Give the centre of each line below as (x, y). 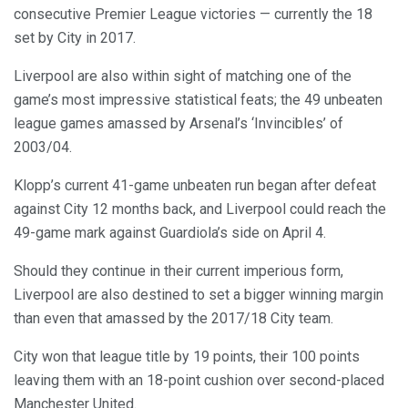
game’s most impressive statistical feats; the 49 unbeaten (198, 100)
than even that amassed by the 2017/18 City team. (173, 319)
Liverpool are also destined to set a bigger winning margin (199, 295)
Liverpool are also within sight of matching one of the (183, 76)
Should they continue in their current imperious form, (178, 271)
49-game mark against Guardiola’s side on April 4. (170, 233)
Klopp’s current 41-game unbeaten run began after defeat (195, 186)
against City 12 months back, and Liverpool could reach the (200, 209)
